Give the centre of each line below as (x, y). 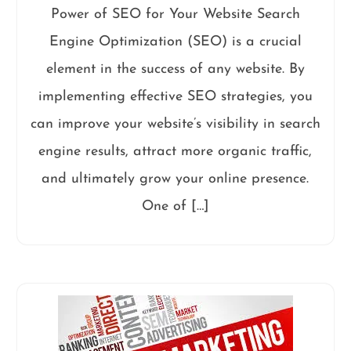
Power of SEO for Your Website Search (175, 14)
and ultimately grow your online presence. (175, 179)
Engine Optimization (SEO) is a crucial (175, 42)
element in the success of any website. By (175, 69)
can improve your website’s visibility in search (175, 124)
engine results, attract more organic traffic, (175, 151)
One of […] (175, 206)
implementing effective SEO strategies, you (175, 96)
